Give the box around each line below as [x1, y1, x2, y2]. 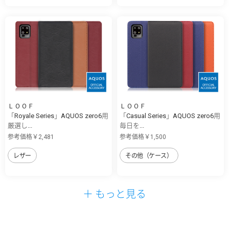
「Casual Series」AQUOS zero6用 [120, 112, 220, 120]
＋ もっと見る [83, 186, 146, 201]
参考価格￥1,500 [120, 133, 166, 141]
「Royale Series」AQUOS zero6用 [8, 112, 108, 120]
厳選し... [8, 122, 32, 130]
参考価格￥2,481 [8, 133, 54, 141]
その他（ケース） [125, 152, 173, 160]
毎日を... [120, 122, 144, 130]
